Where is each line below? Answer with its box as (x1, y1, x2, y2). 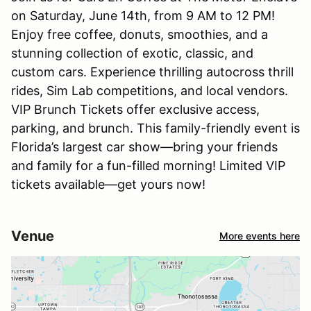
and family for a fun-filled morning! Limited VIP (11, 158, 285, 173)
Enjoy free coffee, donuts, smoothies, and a (11, 26, 268, 42)
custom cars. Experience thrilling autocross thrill (11, 64, 294, 79)
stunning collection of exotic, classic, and (11, 45, 253, 60)
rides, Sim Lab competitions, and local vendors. (11, 83, 288, 98)
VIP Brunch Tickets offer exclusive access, (11, 101, 260, 117)
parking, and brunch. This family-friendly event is (11, 120, 300, 135)
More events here (219, 230, 300, 242)
